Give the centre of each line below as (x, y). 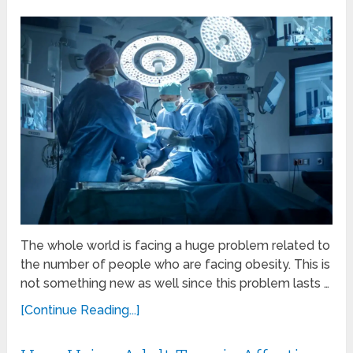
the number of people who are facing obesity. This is (176, 264)
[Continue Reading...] (80, 310)
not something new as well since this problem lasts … (175, 283)
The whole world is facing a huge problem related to (176, 245)
